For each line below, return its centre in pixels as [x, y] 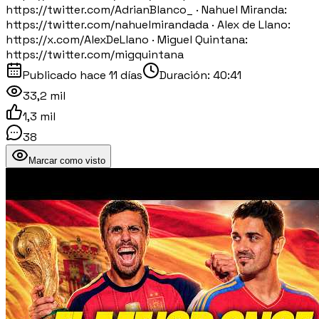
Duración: [186, 75]
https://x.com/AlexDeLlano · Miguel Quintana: [127, 39]
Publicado [51, 75]
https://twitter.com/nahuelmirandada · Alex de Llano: [148, 24]
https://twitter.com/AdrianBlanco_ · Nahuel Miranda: [146, 9]
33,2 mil [44, 95]
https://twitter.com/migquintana [95, 54]
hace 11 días [111, 75]
